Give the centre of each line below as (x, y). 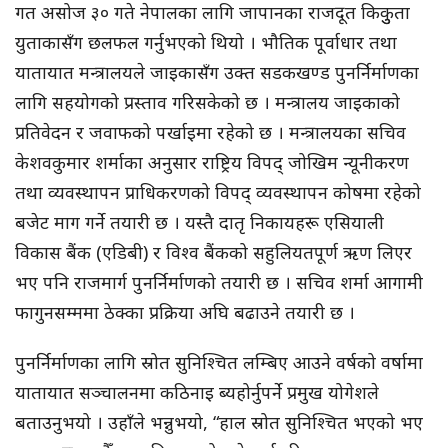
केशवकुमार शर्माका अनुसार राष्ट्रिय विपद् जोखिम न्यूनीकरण (212, 162)
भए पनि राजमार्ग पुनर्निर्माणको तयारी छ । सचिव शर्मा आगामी (219, 282)
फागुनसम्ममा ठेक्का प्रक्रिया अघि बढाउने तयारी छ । (185, 312)
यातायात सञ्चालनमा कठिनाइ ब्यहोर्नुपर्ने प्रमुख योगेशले (197, 392)
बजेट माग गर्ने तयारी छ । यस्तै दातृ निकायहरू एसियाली (199, 222)
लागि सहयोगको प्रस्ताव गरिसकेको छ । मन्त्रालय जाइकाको (207, 102)
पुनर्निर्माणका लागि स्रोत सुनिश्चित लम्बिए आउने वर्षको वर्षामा (219, 362)
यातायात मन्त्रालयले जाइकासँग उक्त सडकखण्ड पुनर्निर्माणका (217, 72)
